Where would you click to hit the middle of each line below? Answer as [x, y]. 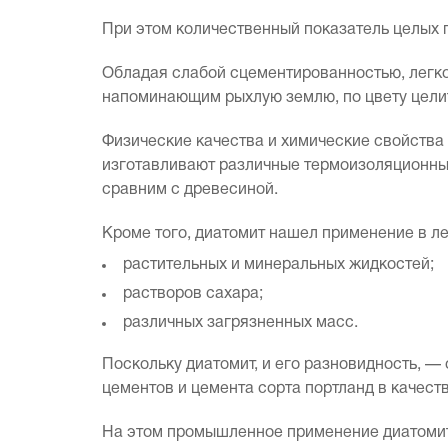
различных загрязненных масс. [240, 323]
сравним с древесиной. [190, 190]
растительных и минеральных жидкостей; [278, 265]
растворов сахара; [193, 294]
